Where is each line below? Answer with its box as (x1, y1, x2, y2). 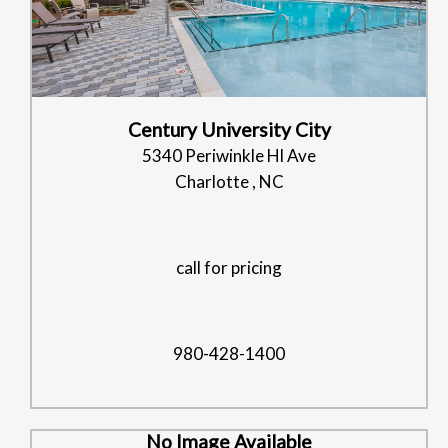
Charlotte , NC (174, 170, 284, 192)
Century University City (127, 117, 331, 141)
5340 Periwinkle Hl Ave (142, 144, 316, 166)
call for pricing (176, 256, 282, 278)
